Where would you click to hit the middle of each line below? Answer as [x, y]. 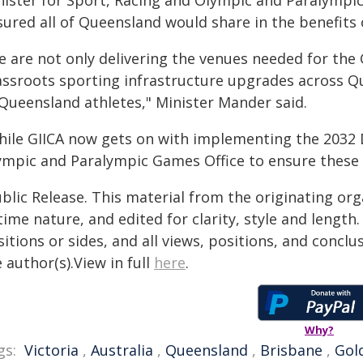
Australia [122, 350]
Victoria [51, 350]
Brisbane [291, 350]
